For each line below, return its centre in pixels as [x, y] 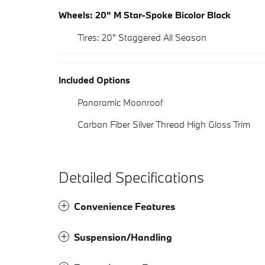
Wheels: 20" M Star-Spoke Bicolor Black [145, 15]
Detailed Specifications [131, 177]
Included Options [94, 80]
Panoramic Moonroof [120, 103]
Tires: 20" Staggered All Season [142, 38]
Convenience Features [125, 206]
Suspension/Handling [123, 237]
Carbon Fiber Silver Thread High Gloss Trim [164, 125]
